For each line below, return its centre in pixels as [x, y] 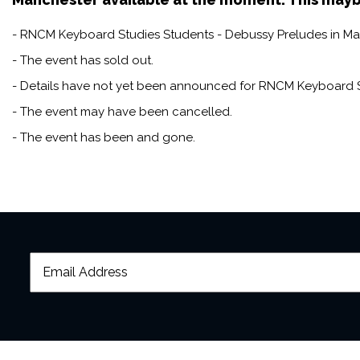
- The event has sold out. [83, 61]
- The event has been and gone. [104, 138]
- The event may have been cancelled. [122, 112]
